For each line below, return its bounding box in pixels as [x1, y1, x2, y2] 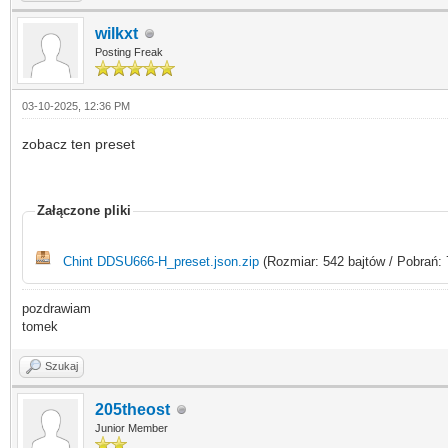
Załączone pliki [37, 203, 131, 218]
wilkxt [95, 25, 138, 42]
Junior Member [95, 422, 168, 434]
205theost [95, 401, 170, 418]
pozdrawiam [22, 301, 91, 316]
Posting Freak [95, 46, 163, 58]
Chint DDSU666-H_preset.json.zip [63, 254, 259, 269]
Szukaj [45, 360, 78, 372]
